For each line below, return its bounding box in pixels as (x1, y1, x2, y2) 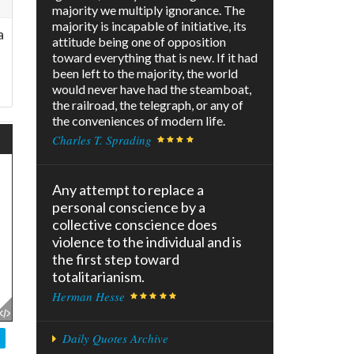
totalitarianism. (52, 268, 145, 286)
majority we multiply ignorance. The (52, 2, 245, 18)
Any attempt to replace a (52, 181, 204, 199)
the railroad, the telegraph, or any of (52, 97, 243, 113)
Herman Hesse (52, 288, 125, 305)
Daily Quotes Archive (62, 330, 168, 347)
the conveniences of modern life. (52, 113, 225, 129)
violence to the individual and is (52, 233, 242, 251)
